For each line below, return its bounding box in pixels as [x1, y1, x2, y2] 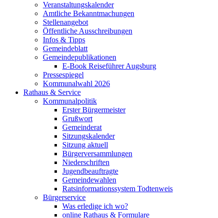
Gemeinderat [62, 123, 102, 132]
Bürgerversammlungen [62, 149, 132, 158]
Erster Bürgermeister [62, 106, 126, 114]
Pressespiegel [43, 71, 84, 79]
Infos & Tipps [43, 36, 85, 44]
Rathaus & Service [23, 88, 81, 97]
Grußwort [62, 114, 92, 123]
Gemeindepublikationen [43, 53, 116, 62]
